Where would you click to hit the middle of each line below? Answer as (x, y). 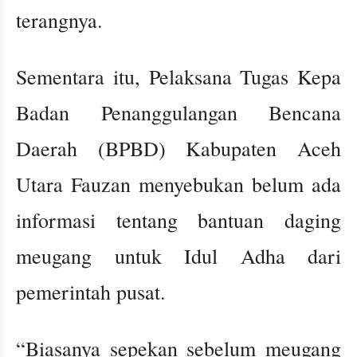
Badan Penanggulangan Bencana (178, 113)
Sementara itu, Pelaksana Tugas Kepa (178, 77)
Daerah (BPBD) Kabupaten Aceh (178, 149)
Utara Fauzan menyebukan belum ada (178, 184)
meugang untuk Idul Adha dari (178, 256)
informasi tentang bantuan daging (178, 220)
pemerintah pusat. (91, 292)
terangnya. (59, 20)
